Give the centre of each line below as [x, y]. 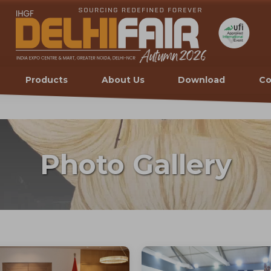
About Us [123, 80]
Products [46, 80]
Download [202, 80]
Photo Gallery [135, 165]
